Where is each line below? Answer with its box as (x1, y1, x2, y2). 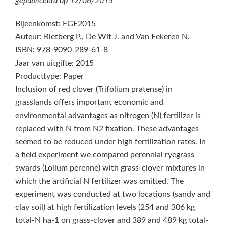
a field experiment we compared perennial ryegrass (15, 151, 194, 159)
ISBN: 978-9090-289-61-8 (15, 46, 108, 54)
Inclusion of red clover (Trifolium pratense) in (15, 85, 173, 93)
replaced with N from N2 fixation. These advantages (15, 125, 199, 133)
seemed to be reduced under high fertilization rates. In (15, 138, 206, 146)
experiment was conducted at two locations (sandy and (15, 190, 210, 198)
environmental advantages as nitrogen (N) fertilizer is (15, 111, 201, 120)
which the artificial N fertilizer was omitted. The (15, 177, 184, 185)
